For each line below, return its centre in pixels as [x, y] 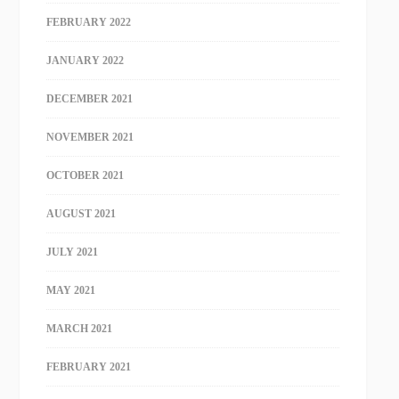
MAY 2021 [71, 290]
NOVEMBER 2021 [90, 137]
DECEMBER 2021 [90, 99]
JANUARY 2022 [85, 61]
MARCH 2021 [80, 329]
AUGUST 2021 [81, 214]
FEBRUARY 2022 [89, 22]
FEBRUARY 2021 [89, 367]
